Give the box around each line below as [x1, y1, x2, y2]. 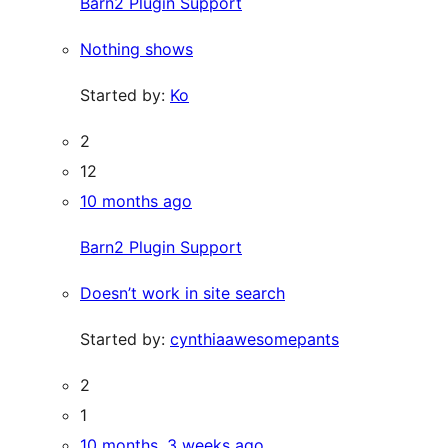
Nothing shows [80, 39, 193, 59]
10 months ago [80, 191, 192, 211]
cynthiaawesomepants [170, 329, 339, 349]
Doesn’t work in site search [80, 283, 285, 303]
